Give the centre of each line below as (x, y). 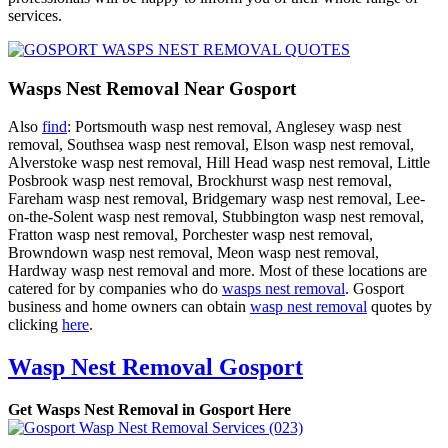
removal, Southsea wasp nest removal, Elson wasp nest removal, (211, 145)
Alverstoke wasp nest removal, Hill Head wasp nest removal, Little (219, 163)
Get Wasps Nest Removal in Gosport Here (149, 410)
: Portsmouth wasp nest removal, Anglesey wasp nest (234, 127)
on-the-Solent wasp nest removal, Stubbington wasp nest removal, (216, 217)
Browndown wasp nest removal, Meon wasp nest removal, (193, 253)
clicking (35, 325)
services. (35, 15)
